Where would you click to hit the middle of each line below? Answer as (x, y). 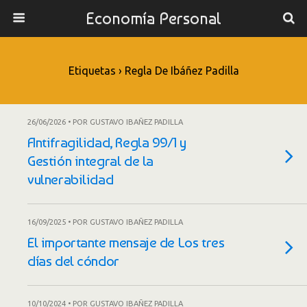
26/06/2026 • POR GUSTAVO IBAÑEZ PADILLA (105, 122)
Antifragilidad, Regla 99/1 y (107, 142)
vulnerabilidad (71, 179)
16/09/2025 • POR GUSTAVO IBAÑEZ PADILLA (105, 222)
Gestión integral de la (90, 161)
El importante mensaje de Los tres (126, 242)
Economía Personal (153, 18)
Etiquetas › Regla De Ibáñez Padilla (153, 71)
